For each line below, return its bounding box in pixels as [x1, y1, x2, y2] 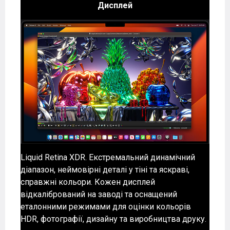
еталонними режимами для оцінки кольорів [21, 202, 191, 212]
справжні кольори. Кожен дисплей [21, 177, 155, 187]
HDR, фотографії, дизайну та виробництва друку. [21, 214, 206, 224]
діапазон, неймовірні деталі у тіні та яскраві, [21, 165, 189, 175]
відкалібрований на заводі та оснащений [21, 189, 177, 200]
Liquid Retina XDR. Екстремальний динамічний [21, 152, 195, 163]
